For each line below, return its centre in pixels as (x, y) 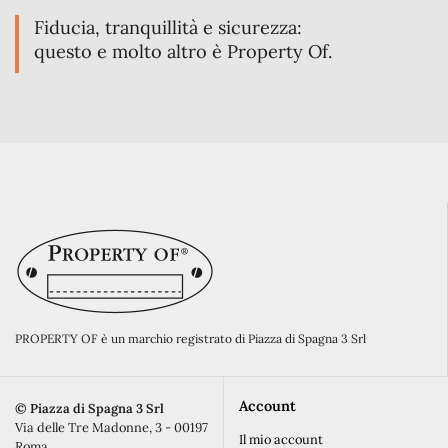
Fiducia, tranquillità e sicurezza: (168, 28)
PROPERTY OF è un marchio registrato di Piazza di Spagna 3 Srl (190, 338)
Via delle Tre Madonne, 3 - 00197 (111, 428)
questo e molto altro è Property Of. (183, 52)
